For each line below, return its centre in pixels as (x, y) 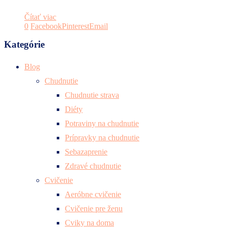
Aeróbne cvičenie (93, 194)
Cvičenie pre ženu (94, 208)
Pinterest (75, 26)
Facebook (46, 26)
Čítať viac (40, 17)
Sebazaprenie (86, 152)
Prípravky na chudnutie (102, 137)
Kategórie (24, 45)
